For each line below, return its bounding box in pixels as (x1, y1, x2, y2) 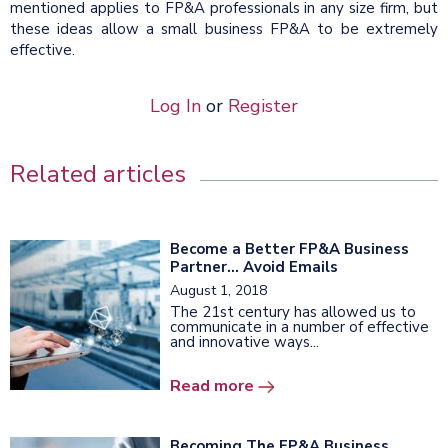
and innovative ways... (170, 331, 319, 352)
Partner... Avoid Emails (170, 256, 338, 277)
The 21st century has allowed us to (170, 301, 416, 322)
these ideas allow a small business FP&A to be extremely (10, 18, 438, 39)
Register (228, 93, 298, 118)
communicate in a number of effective (170, 316, 429, 337)
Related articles (10, 157, 186, 190)
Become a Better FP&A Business (170, 238, 409, 259)
